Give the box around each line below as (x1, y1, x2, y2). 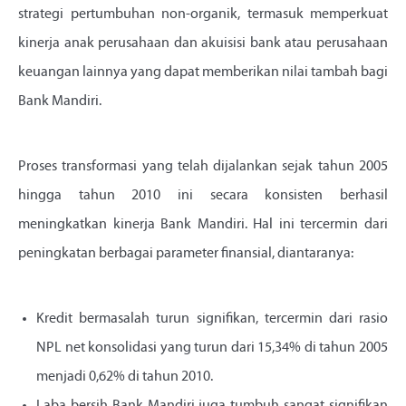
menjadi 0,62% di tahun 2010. (36, 370, 213, 385)
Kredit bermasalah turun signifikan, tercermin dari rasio (36, 312, 388, 327)
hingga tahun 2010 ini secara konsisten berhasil (18, 188, 388, 204)
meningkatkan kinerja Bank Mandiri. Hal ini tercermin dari (18, 217, 388, 233)
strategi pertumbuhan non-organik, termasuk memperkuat (18, 7, 388, 23)
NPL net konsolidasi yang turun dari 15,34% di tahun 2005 (36, 341, 388, 356)
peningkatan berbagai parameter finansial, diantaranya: (18, 246, 353, 262)
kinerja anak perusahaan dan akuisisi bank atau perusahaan (18, 36, 388, 52)
